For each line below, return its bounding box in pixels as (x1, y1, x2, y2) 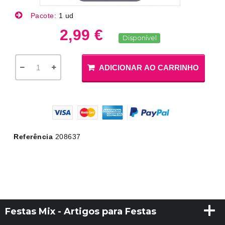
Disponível (122, 34, 157, 42)
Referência (14, 133, 53, 141)
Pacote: (28, 12, 59, 20)
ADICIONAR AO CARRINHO (99, 63, 199, 72)
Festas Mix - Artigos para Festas (5, 206, 156, 217)
